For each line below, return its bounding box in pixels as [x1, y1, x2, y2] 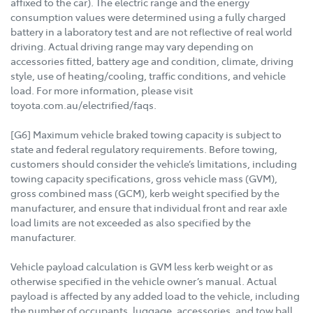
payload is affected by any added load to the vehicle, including [10, 289, 300, 303]
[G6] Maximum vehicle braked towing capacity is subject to [10, 127, 282, 142]
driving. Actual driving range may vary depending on [10, 39, 254, 54]
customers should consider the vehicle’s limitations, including [10, 156, 297, 171]
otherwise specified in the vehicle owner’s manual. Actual [10, 274, 277, 289]
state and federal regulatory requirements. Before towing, [10, 142, 277, 156]
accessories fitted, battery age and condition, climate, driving [10, 54, 293, 68]
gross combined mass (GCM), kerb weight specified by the [10, 186, 279, 201]
